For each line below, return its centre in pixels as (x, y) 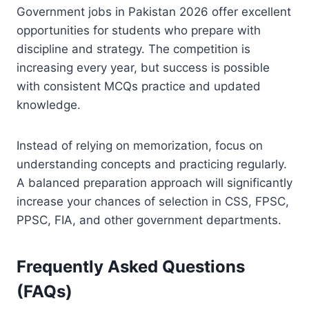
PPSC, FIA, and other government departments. (149, 220)
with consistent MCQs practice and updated (139, 86)
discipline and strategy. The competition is (133, 49)
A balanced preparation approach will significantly (154, 182)
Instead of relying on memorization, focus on (140, 145)
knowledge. (49, 104)
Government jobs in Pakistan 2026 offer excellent (154, 11)
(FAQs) (44, 291)
